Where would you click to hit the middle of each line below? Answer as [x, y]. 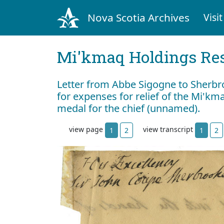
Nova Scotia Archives [138, 17]
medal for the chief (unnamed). [128, 108]
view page [87, 129]
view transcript [169, 129]
